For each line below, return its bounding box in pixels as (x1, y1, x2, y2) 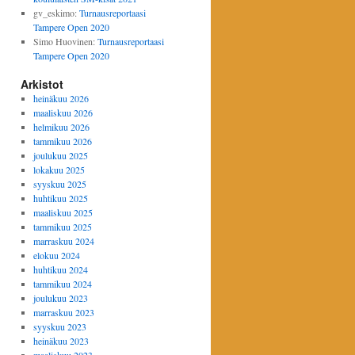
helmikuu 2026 (32, 120, 90, 133)
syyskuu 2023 (32, 320, 86, 333)
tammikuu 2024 (32, 277, 92, 290)
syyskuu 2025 (32, 177, 86, 190)
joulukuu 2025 (32, 149, 88, 162)
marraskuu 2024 (32, 235, 94, 247)
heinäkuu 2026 (32, 92, 89, 105)
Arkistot (21, 76, 63, 92)
